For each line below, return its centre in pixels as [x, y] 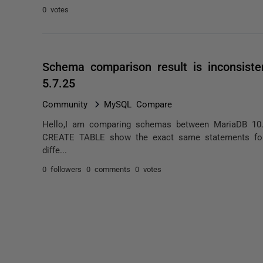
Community [65, 104]
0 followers [62, 169]
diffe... [55, 149]
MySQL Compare [138, 104]
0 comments [108, 169]
